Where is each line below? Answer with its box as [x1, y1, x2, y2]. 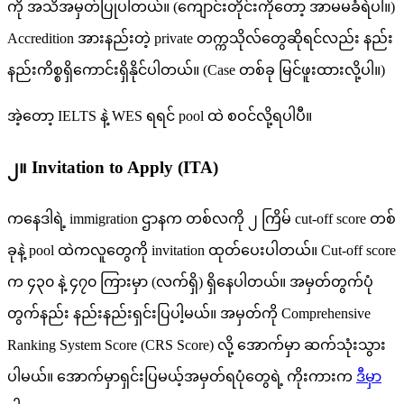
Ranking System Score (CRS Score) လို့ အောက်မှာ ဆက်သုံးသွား [7, 336, 386, 353]
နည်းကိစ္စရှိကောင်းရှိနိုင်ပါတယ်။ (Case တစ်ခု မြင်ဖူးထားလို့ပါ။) [7, 62, 385, 78]
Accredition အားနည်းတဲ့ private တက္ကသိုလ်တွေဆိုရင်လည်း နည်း [7, 31, 393, 47]
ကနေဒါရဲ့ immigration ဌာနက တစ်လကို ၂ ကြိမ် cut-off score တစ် [7, 210, 396, 226]
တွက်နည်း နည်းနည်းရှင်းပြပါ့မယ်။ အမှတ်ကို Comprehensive [7, 305, 371, 321]
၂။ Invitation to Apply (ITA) [7, 157, 218, 177]
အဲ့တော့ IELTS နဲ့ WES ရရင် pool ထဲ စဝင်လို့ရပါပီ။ [7, 108, 312, 124]
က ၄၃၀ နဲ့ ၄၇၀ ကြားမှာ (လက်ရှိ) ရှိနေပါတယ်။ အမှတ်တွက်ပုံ [7, 273, 373, 289]
